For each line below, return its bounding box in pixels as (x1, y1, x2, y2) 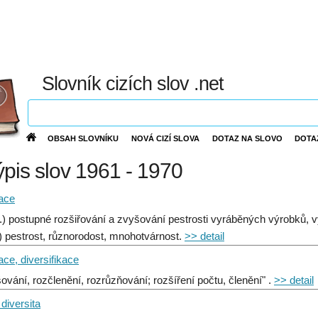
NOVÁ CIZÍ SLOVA (131, 133, 199, 143)
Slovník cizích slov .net (42, 73, 224, 94)
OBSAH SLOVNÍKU (48, 133, 119, 143)
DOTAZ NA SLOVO (212, 133, 283, 143)
